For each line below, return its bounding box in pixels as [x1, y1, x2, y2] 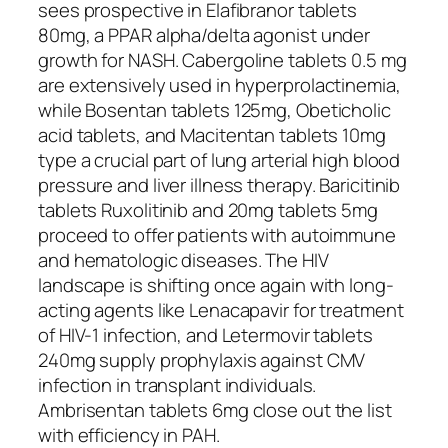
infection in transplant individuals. [38, 371, 317, 398]
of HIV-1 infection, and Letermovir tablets [38, 321, 373, 348]
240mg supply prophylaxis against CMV [38, 346, 366, 373]
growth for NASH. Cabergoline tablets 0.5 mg [38, 46, 407, 73]
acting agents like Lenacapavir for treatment [38, 296, 404, 323]
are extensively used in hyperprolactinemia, [38, 71, 401, 98]
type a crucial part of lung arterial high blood [38, 146, 401, 173]
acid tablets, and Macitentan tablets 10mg [38, 121, 386, 148]
